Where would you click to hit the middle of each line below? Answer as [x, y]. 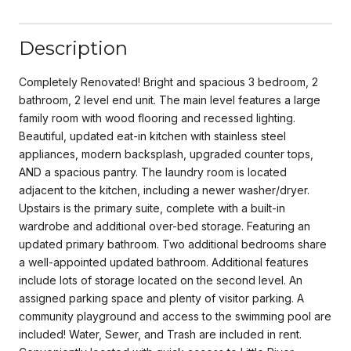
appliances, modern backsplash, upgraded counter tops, [166, 154]
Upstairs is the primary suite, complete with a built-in [152, 208]
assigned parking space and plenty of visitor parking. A [161, 298]
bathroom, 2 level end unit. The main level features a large [170, 100]
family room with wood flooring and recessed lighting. [157, 118]
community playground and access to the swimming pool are [175, 316]
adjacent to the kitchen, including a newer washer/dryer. [164, 190]
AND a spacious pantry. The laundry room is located [153, 172]
